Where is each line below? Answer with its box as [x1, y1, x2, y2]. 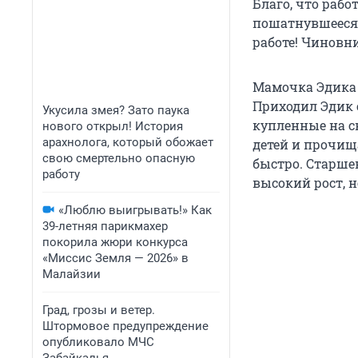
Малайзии [42, 267, 101, 281]
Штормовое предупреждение [42, 319, 209, 333]
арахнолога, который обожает [42, 135, 213, 149]
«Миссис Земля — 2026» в [42, 251, 189, 265]
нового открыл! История [42, 119, 183, 133]
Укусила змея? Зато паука [42, 103, 189, 117]
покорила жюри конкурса [42, 235, 188, 249]
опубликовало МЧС [42, 335, 154, 349]
